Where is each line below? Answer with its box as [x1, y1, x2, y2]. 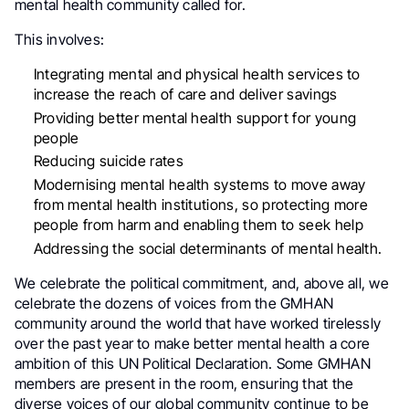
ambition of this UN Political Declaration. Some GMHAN [15, 354, 371, 373]
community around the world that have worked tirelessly [15, 314, 382, 333]
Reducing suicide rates [33, 152, 184, 171]
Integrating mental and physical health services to [33, 64, 361, 83]
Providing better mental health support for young [33, 108, 357, 127]
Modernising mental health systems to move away [33, 175, 366, 194]
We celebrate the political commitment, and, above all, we [15, 274, 389, 293]
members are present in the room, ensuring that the [15, 374, 354, 393]
